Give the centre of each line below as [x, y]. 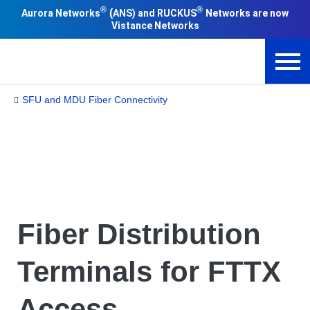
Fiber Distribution [139, 234]
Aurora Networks [61, 13]
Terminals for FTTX [149, 272]
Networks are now [247, 13]
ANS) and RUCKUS [155, 13]
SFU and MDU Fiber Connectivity [95, 100]
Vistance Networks [155, 26]
